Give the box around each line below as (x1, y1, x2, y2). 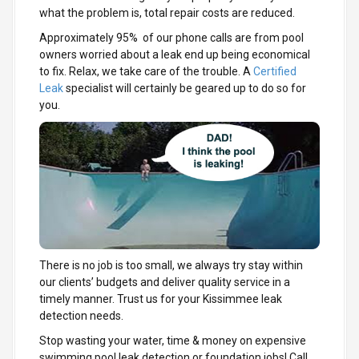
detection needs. (39, 309, 123, 322)
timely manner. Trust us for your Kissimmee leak (39, 292, 282, 305)
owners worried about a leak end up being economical (39, 48, 310, 62)
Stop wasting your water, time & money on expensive (39, 333, 306, 347)
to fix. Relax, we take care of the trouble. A (39, 65, 253, 79)
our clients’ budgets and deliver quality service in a (39, 275, 290, 288)
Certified (253, 65, 296, 79)
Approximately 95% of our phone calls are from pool (39, 31, 304, 45)
